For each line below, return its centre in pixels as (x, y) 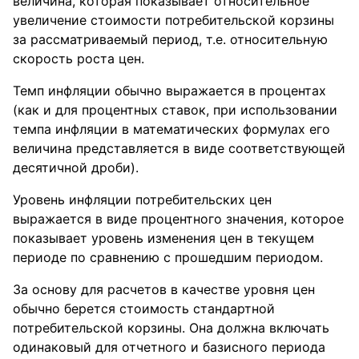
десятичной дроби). (76, 167)
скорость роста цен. (79, 58)
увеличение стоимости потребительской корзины (173, 20)
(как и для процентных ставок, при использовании (175, 110)
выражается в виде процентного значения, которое (178, 219)
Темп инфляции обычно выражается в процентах (169, 91)
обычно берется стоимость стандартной (144, 309)
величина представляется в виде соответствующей (179, 148)
